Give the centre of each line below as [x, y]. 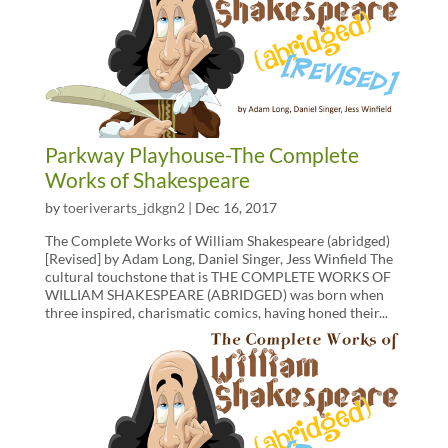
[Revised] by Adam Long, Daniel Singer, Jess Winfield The [218, 258]
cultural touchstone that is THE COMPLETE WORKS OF [217, 276]
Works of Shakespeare [147, 179]
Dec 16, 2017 [235, 207]
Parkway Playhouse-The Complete [201, 154]
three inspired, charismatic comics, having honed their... [216, 312]
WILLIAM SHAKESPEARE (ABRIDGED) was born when [214, 294]
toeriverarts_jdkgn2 [123, 207]
